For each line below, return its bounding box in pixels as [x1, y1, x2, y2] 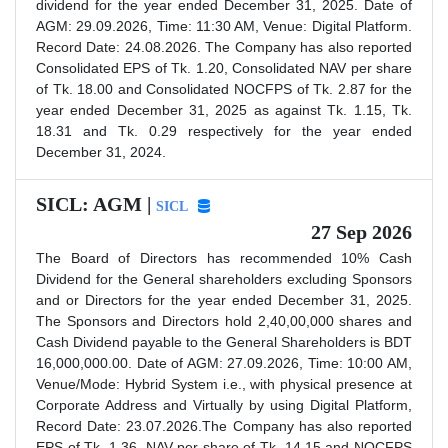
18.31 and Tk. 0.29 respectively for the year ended [36, 122, 412, 139]
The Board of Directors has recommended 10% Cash [36, 249, 412, 266]
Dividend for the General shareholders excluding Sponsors [36, 270, 412, 287]
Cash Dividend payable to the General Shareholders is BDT [36, 333, 412, 350]
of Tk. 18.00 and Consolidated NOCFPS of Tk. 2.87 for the [36, 80, 412, 97]
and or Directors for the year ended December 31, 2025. [36, 291, 412, 308]
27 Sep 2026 [311, 220, 412, 243]
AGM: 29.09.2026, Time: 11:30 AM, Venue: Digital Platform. [36, 17, 412, 34]
